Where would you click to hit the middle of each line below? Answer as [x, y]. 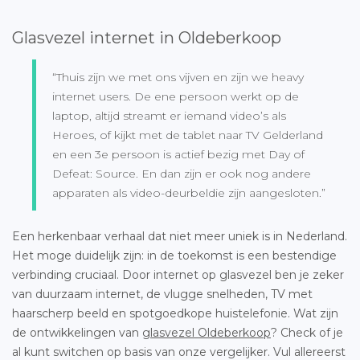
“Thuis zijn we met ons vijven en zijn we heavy [178, 77]
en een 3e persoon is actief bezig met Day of [178, 154]
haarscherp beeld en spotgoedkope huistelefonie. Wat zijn [175, 313]
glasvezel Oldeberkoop [207, 332]
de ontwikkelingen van [77, 332]
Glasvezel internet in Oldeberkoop [147, 37]
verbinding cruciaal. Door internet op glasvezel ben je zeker [178, 274]
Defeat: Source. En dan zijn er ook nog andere [182, 173]
